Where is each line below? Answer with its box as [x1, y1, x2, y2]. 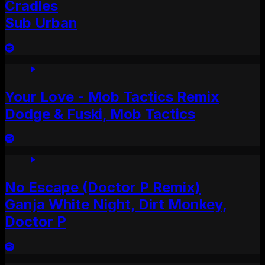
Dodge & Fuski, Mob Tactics [5, 105, 195, 122]
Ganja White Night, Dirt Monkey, [5, 196, 227, 214]
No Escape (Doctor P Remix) [5, 179, 201, 196]
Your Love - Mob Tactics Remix [5, 88, 219, 105]
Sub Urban [5, 14, 77, 31]
